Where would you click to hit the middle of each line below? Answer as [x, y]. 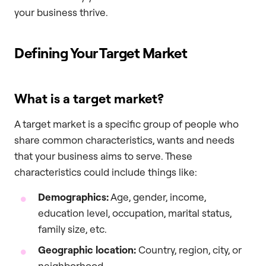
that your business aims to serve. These [103, 156]
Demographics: [73, 197]
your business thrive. [61, 12]
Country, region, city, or [189, 249]
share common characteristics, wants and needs [124, 140]
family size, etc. [72, 229]
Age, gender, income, [157, 197]
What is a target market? [89, 99]
